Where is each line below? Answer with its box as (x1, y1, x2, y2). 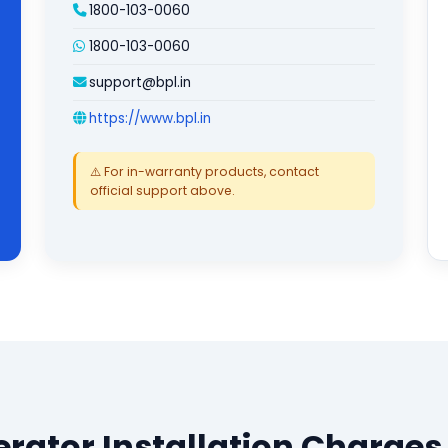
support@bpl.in (89, 73, 192, 92)
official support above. (90, 182, 236, 199)
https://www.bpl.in (89, 109, 212, 128)
